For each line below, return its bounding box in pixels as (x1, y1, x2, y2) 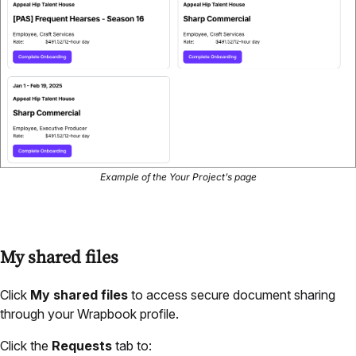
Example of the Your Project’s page (99, 170, 257, 183)
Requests (52, 337, 112, 354)
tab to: (115, 337, 152, 354)
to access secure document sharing (128, 286, 335, 303)
